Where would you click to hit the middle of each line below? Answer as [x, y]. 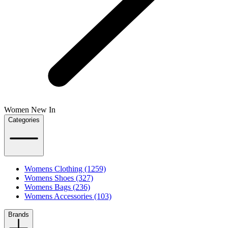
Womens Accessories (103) [68, 196]
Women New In [30, 109]
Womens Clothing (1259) [65, 169]
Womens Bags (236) [57, 187]
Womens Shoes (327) [59, 178]
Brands [19, 215]
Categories [24, 120]
